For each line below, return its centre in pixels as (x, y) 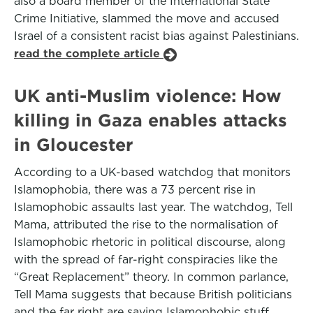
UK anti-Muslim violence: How (148, 96)
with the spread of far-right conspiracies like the (146, 260)
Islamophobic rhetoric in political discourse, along (150, 242)
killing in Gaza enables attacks (151, 120)
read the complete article (89, 53)
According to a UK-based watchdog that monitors (152, 172)
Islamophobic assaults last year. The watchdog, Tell (153, 207)
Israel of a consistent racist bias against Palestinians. (156, 36)
